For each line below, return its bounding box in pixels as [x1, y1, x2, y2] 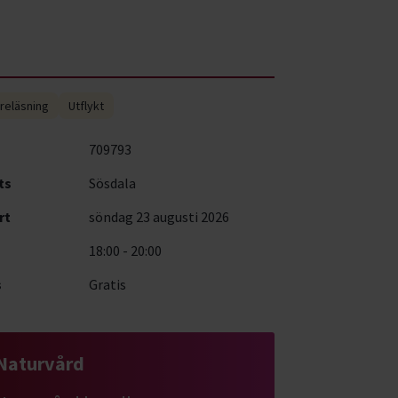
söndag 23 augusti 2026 [88, 207, 229, 226]
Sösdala [88, 173, 136, 192]
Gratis [88, 275, 126, 293]
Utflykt [68, 97, 105, 114]
